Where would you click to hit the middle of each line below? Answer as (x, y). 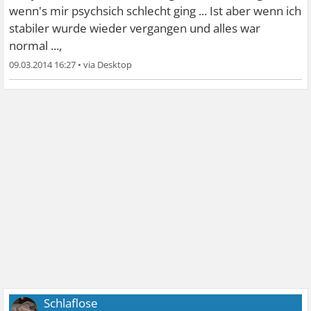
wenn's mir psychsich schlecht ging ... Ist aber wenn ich (155, 11)
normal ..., (36, 46)
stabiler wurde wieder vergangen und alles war (135, 28)
